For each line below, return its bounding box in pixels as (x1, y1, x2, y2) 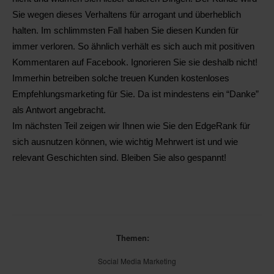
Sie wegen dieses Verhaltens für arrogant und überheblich (12, 10, 241, 20)
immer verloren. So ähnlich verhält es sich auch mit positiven (12, 42, 254, 52)
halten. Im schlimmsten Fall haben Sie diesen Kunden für (12, 26, 239, 36)
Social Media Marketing (98, 255, 176, 266)
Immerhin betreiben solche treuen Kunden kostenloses (12, 73, 229, 84)
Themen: (116, 231, 149, 243)
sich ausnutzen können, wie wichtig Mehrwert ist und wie (12, 137, 238, 147)
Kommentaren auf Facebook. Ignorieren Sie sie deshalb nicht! (12, 57, 257, 68)
